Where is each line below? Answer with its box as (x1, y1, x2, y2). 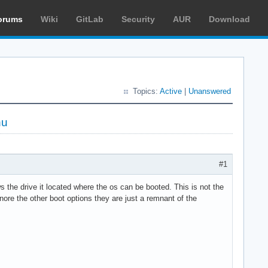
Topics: (133, 87, 160, 96)
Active (160, 87, 182, 96)
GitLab (76, 14, 103, 24)
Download (209, 14, 250, 24)
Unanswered (188, 87, 231, 96)
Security (121, 14, 155, 24)
